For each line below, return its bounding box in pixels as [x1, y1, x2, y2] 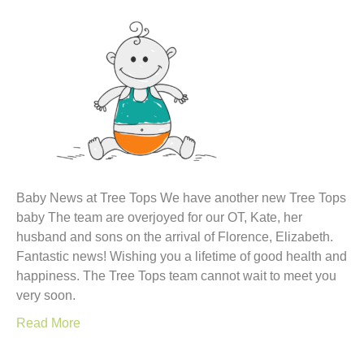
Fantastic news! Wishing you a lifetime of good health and [16, 249, 347, 263]
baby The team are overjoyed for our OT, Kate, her [16, 210, 302, 224]
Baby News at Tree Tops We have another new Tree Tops [16, 191, 346, 205]
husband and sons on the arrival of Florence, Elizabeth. [16, 230, 333, 244]
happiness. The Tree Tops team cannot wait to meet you [16, 269, 336, 283]
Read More [16, 316, 80, 330]
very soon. [16, 288, 76, 302]
